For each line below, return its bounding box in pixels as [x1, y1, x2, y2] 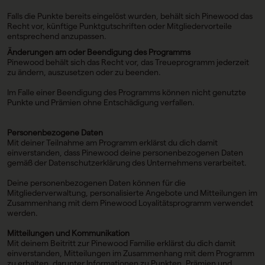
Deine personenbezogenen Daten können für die [7, 178, 186, 188]
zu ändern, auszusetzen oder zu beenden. [7, 67, 161, 77]
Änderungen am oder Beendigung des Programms [7, 47, 190, 57]
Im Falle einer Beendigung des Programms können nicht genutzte [7, 88, 246, 97]
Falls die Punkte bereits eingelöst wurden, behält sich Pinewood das [7, 11, 253, 21]
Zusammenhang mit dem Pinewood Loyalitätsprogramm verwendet [7, 198, 253, 208]
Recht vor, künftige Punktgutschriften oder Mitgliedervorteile [7, 21, 232, 31]
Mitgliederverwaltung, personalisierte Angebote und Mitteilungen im [7, 188, 257, 198]
